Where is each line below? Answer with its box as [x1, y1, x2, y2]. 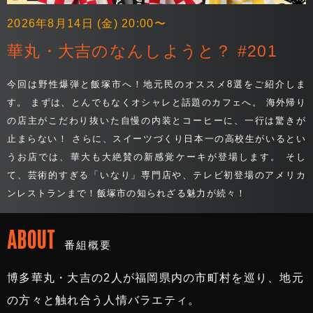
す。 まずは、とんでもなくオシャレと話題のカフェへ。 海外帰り [7, 96, 306, 108]
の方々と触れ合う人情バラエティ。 [7, 293, 201, 306]
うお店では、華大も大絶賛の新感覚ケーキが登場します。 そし [7, 151, 306, 162]
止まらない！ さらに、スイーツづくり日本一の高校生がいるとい [7, 133, 306, 144]
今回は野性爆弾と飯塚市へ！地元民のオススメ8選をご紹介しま [7, 78, 306, 89]
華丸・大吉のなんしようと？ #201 [7, 41, 300, 60]
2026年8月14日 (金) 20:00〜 [7, 17, 166, 30]
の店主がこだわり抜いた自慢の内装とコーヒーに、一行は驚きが [7, 115, 306, 126]
